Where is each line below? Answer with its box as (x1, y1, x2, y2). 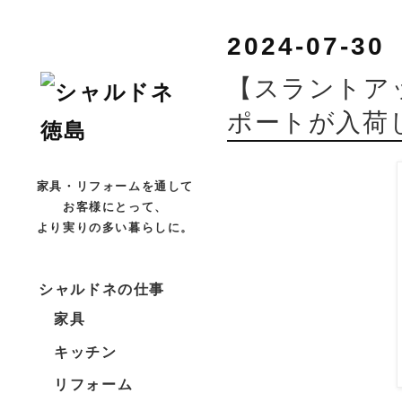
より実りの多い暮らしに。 (36, 219, 195, 235)
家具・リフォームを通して (36, 178, 195, 194)
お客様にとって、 (63, 198, 168, 214)
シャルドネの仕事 (39, 278, 165, 300)
